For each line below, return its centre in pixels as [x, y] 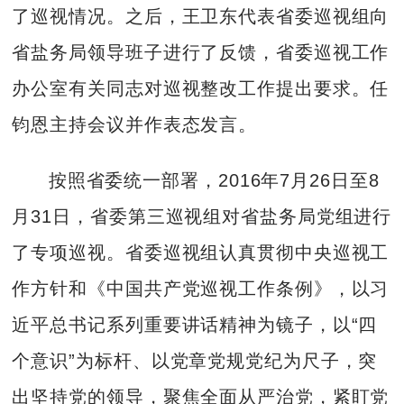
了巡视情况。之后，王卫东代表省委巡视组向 [201, 16]
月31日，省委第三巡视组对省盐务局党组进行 [202, 216]
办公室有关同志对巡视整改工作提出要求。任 [201, 88]
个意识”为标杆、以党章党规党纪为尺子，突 [195, 360]
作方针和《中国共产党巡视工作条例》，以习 [201, 288]
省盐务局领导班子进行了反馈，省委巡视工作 [201, 52]
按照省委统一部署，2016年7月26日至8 [214, 180]
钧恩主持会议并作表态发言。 [135, 124]
